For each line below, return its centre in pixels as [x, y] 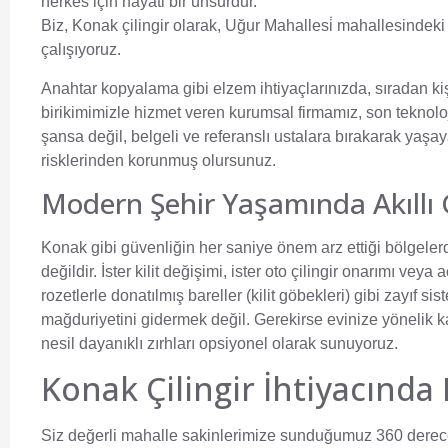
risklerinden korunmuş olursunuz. [158, 160]
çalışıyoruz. [81, 50]
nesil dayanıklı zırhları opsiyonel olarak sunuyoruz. [219, 343]
